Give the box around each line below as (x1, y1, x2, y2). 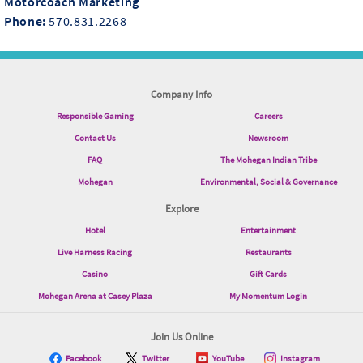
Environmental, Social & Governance (199, 175, 337, 187)
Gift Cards (250, 267, 287, 280)
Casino (82, 267, 108, 280)
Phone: (4, 12, 49, 29)
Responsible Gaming (56, 109, 134, 122)
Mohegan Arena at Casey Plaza (37, 289, 152, 301)
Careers (254, 109, 283, 122)
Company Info (151, 87, 212, 100)
